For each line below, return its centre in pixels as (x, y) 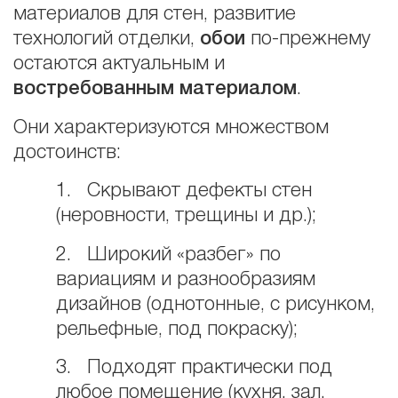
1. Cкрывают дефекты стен (184, 191)
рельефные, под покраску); (177, 329)
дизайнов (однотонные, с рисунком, (215, 304)
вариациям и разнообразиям (186, 279)
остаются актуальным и (119, 64)
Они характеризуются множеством (171, 127)
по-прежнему (308, 40)
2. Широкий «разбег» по (168, 255)
